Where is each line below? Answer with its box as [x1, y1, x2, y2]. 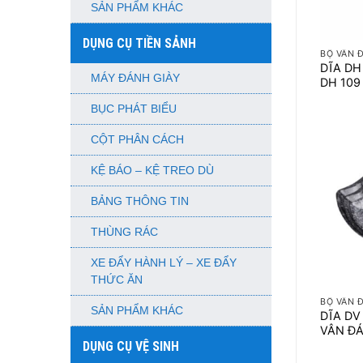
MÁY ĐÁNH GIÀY [91, 72, 180, 84]
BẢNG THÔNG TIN [91, 195, 189, 207]
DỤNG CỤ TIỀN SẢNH [83, 36, 196, 51]
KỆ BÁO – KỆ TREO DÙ [91, 164, 214, 177]
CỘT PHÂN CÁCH [91, 134, 184, 146]
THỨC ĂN [91, 274, 143, 286]
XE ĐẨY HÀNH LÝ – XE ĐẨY [91, 257, 237, 269]
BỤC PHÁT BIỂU [91, 103, 177, 115]
